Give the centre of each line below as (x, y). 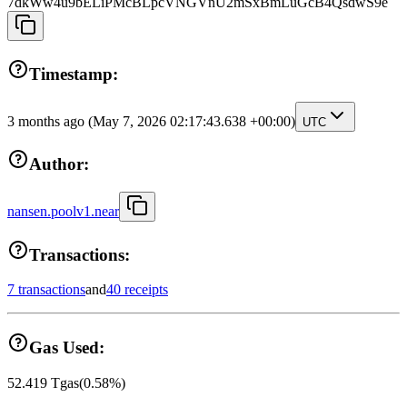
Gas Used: (67, 348)
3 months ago (48, 121)
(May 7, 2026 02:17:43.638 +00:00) (192, 121)
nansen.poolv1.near (63, 212)
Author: (59, 164)
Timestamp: (74, 74)
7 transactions (46, 290)
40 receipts (137, 290)
